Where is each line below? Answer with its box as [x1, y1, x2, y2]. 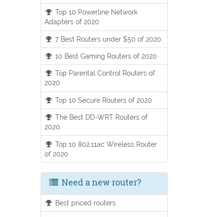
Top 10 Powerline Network [53, 8, 138, 16]
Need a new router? [59, 176, 141, 188]
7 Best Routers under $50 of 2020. [53, 34, 163, 43]
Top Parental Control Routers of [53, 69, 155, 77]
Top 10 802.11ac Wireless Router [53, 139, 157, 148]
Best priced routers [53, 198, 116, 207]
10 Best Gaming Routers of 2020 [53, 52, 157, 61]
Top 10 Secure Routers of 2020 [53, 95, 153, 104]
